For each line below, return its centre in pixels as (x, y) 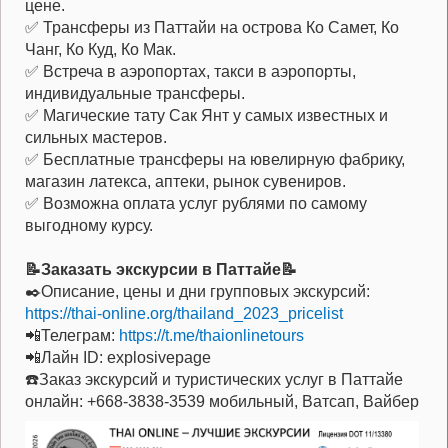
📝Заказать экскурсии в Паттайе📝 (161, 270)
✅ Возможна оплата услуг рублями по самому (196, 204)
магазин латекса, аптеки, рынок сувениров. (185, 182)
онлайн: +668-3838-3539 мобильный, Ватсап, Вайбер (222, 402)
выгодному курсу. (89, 226)
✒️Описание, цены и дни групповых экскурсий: (197, 292)
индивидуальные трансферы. (135, 94)
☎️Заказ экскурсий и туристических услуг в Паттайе (214, 380)
